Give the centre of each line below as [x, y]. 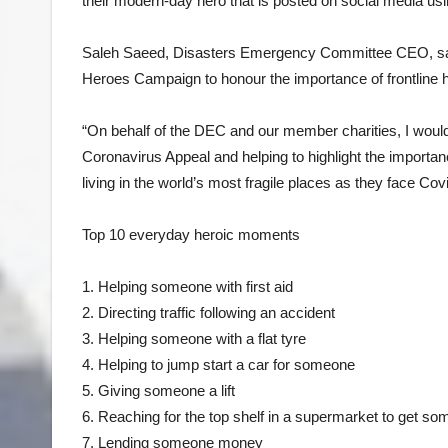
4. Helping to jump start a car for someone [218, 364]
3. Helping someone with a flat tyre [194, 338]
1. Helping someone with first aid [187, 286]
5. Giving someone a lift [158, 390]
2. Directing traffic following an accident [208, 312]
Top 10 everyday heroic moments [191, 234]
